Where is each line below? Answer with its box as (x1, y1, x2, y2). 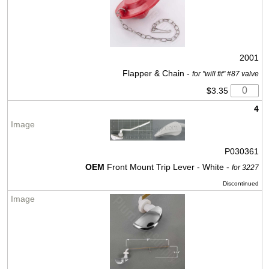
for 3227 (231, 163, 259, 172)
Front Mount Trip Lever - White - (104, 162, 232, 172)
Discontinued (222, 180, 259, 187)
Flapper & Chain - (122, 68, 192, 79)
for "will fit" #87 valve (192, 70, 259, 79)
